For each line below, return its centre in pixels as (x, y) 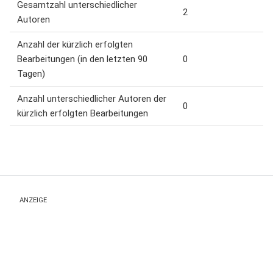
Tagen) (31, 74)
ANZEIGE (33, 200)
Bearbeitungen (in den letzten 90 (82, 59)
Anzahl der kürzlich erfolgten (75, 44)
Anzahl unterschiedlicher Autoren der (92, 99)
